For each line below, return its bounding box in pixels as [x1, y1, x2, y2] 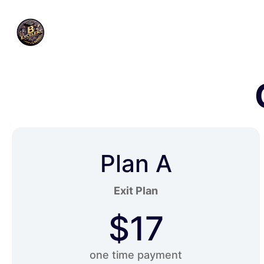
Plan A [100, 149, 172, 178]
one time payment [90, 249, 183, 261]
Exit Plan [114, 184, 159, 197]
